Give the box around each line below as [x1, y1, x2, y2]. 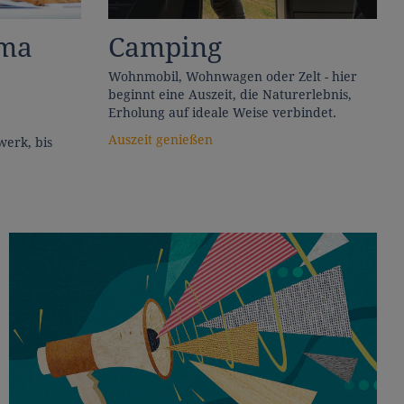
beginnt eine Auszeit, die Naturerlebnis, [107, 87, 352, 102]
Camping [107, 31, 222, 63]
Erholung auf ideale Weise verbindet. [107, 105, 336, 120]
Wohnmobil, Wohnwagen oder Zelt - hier [107, 69, 357, 84]
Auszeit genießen [107, 132, 213, 147]
